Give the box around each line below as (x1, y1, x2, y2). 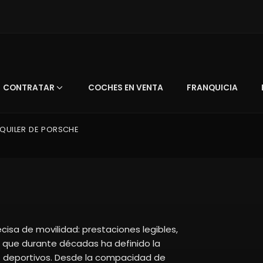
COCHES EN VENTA (87, 82, 163, 93)
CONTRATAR (3, 82, 55, 93)
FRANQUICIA (186, 82, 238, 93)
